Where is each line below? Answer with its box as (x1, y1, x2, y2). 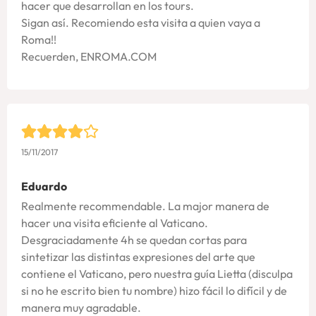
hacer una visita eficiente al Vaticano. (21, 215, 208, 230)
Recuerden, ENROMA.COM (21, 49, 157, 64)
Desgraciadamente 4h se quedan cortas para (21, 232, 247, 247)
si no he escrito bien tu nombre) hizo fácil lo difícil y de (21, 283, 287, 298)
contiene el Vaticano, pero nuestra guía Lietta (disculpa (21, 266, 293, 281)
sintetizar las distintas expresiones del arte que (21, 249, 255, 264)
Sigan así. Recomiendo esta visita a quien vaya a (21, 16, 260, 30)
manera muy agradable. (21, 300, 141, 315)
